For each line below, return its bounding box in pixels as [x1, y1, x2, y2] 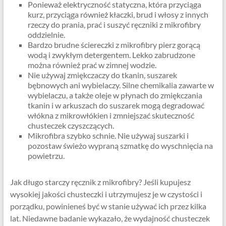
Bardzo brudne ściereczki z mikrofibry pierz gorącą [27, 40, 200, 50]
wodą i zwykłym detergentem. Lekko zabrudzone [27, 50, 195, 60]
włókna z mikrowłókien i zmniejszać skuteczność [27, 110, 194, 121]
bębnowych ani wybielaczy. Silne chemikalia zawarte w [27, 80, 214, 90]
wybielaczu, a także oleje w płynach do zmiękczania [27, 90, 202, 100]
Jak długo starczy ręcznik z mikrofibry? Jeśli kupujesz [10, 177, 191, 187]
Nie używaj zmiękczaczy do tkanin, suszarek [27, 70, 177, 80]
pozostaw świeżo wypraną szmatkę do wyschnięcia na [27, 141, 213, 151]
